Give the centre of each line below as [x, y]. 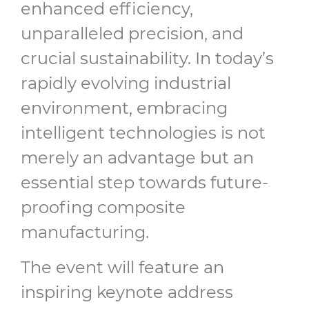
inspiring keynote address [127, 292]
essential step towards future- [144, 183]
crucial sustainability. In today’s [147, 59]
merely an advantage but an [137, 158]
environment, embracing [124, 108]
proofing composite [103, 208]
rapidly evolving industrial [126, 83]
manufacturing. [85, 232]
